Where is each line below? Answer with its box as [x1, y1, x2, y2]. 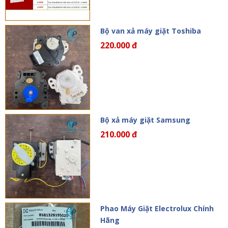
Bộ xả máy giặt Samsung [100, 115, 190, 125]
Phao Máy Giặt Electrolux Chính [100, 204, 214, 214]
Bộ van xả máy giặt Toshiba [100, 25, 201, 36]
